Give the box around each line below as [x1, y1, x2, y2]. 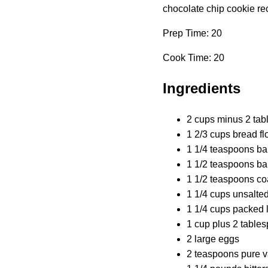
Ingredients [163, 80, 240, 96]
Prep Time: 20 [163, 28, 222, 38]
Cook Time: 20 [163, 52, 224, 63]
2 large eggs [187, 233, 239, 244]
